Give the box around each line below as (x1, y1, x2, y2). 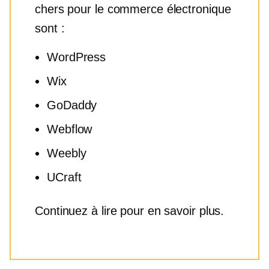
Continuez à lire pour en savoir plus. (35, 204, 225, 217)
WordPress (47, 50, 106, 64)
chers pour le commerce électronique (35, 2, 231, 16)
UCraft (47, 171, 82, 184)
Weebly (47, 147, 86, 160)
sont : (35, 22, 65, 35)
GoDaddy (47, 98, 97, 112)
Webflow (47, 122, 92, 136)
